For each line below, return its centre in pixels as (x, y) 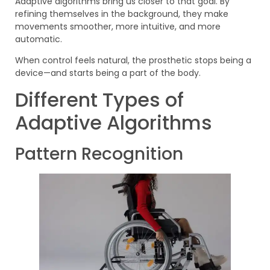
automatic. (39, 39)
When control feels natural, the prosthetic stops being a (133, 61)
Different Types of (99, 99)
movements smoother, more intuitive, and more (118, 26)
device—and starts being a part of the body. (108, 73)
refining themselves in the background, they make (122, 14)
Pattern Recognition (99, 154)
